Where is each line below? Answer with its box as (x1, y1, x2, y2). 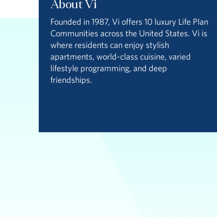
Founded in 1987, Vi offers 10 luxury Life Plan (50, 16, 208, 27)
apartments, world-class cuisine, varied (50, 51, 191, 62)
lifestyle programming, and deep (50, 62, 167, 74)
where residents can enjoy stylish (50, 39, 169, 50)
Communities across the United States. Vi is (50, 28, 207, 39)
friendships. (50, 74, 92, 85)
